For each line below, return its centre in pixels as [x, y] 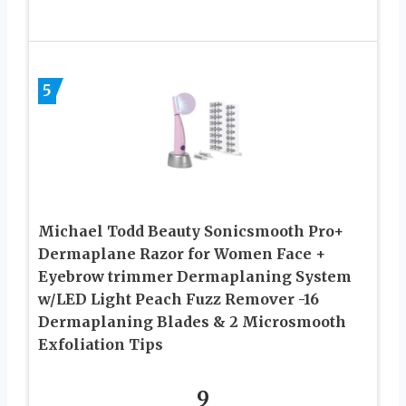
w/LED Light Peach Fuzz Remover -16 [179, 300]
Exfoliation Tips [101, 345]
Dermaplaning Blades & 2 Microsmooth [192, 322]
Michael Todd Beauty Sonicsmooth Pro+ [191, 232]
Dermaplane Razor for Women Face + [182, 254]
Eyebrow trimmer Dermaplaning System [195, 277]
